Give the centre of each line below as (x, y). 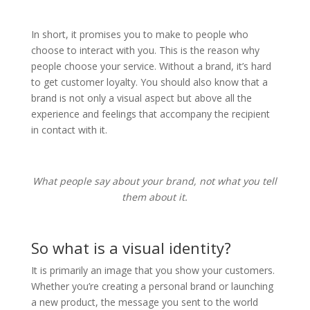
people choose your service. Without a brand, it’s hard (151, 66)
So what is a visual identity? (131, 248)
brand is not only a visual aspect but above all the (141, 98)
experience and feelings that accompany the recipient (150, 114)
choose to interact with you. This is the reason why (145, 50)
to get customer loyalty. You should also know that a (149, 82)
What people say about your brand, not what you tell (155, 181)
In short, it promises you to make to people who (139, 34)
